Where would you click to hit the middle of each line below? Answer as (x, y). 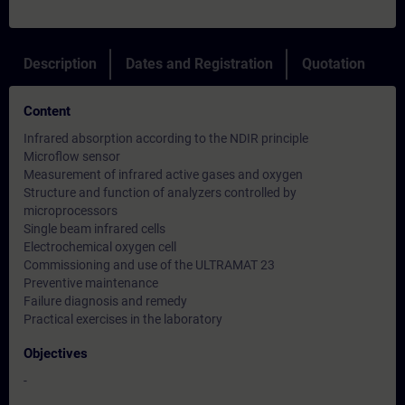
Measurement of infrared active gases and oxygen (163, 174)
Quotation (334, 64)
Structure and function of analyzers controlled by (160, 193)
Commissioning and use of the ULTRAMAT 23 (149, 265)
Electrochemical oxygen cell (100, 247)
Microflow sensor (72, 156)
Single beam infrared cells (94, 229)
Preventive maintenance (91, 283)
